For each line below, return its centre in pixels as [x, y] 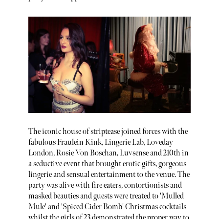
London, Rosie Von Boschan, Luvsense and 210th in [108, 153]
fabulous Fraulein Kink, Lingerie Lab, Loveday [100, 143]
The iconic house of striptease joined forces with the [108, 132]
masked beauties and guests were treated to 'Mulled [106, 197]
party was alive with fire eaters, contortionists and [105, 186]
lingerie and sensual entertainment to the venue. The [109, 175]
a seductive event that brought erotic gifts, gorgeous [107, 164]
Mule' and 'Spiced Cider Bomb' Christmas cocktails [107, 207]
